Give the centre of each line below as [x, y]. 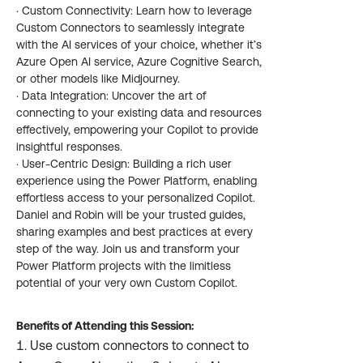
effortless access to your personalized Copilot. [136, 198]
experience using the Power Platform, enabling [137, 181]
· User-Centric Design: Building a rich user [124, 164]
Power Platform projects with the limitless [124, 266]
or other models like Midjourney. [98, 79]
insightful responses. [69, 147]
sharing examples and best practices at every [135, 232]
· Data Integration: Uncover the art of [111, 96]
